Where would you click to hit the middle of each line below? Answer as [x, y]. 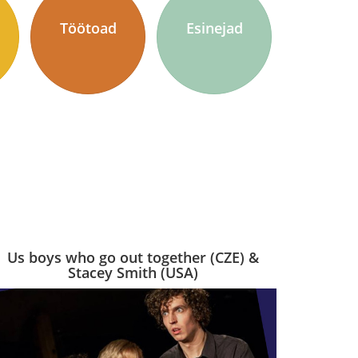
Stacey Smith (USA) [133, 272]
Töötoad [88, 28]
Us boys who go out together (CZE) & [133, 257]
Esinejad [214, 28]
